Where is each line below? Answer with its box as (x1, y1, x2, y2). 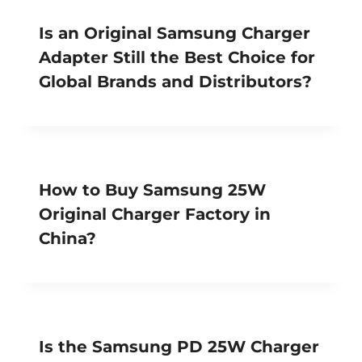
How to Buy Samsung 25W (39, 179, 266, 200)
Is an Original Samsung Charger (39, 23, 310, 43)
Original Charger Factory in (39, 204, 271, 224)
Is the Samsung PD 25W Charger (39, 336, 319, 356)
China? (39, 228, 96, 248)
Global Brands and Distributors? (39, 71, 312, 91)
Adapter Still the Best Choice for (39, 47, 315, 67)
